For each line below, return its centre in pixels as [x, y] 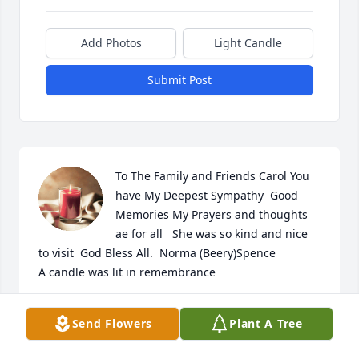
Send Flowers [112, 323]
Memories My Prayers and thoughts [212, 215]
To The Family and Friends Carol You [212, 176]
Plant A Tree [266, 323]
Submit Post [179, 80]
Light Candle [248, 43]
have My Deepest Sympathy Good [207, 196]
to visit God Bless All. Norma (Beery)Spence [157, 253]
